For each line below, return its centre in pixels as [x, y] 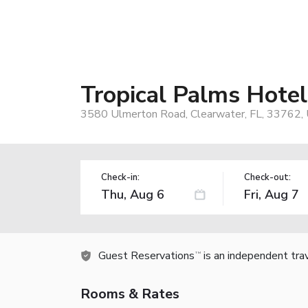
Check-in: [120, 177]
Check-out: [267, 177]
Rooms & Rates [130, 294]
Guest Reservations [146, 255]
